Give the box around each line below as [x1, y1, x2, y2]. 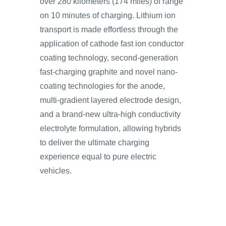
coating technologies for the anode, [40, 82, 165, 90]
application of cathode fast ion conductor [40, 39, 184, 48]
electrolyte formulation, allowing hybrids [40, 124, 181, 133]
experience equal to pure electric [40, 152, 156, 161]
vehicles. [40, 166, 72, 175]
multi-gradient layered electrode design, [40, 96, 181, 104]
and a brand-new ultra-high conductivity [40, 110, 181, 119]
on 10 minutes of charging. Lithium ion [40, 11, 176, 20]
